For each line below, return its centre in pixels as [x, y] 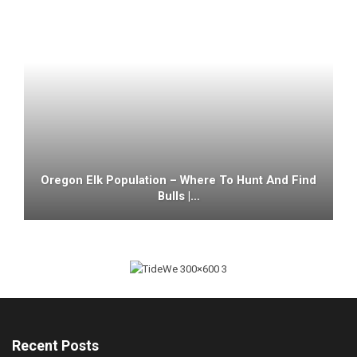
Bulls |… [178, 196]
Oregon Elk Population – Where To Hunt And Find [178, 180]
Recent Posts [55, 345]
